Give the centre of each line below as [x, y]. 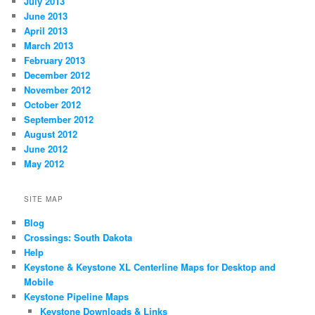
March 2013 [49, 46]
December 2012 [57, 75]
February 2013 [55, 60]
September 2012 [59, 120]
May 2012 [44, 164]
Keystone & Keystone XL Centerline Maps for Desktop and [150, 266]
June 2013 [46, 16]
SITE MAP [44, 199]
